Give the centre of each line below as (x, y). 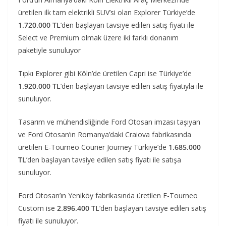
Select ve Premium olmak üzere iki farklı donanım (98, 38)
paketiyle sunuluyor (49, 50)
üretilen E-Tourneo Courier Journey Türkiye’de (92, 147)
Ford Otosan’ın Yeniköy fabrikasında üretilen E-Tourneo (108, 196)
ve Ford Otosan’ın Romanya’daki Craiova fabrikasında (105, 135)
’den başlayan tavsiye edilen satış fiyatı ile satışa (104, 160)
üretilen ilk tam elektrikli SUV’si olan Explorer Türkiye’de (107, 13)
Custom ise (38, 208)
